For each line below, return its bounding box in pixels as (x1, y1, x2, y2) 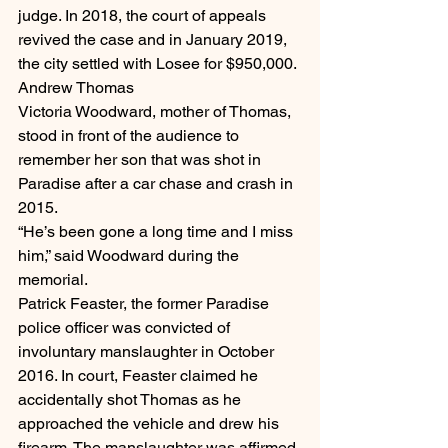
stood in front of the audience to (18, 126, 243, 146)
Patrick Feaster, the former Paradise (18, 294, 273, 314)
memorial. (18, 270, 88, 290)
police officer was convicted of (18, 318, 234, 338)
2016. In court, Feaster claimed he (18, 366, 262, 386)
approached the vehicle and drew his (18, 414, 283, 434)
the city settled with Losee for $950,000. (18, 54, 297, 74)
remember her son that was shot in (18, 150, 265, 170)
